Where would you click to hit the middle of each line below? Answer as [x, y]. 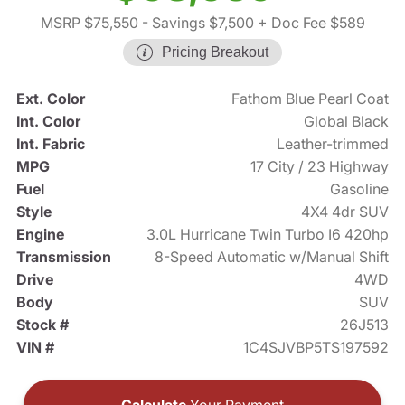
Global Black [347, 122]
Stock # [42, 325]
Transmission [63, 257]
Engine [40, 235]
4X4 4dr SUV [345, 212]
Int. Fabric [50, 144]
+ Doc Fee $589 [309, 23]
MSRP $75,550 [89, 23]
